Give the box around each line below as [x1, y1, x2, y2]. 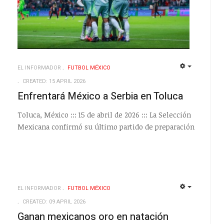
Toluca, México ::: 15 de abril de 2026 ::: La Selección [17, 109, 191, 119]
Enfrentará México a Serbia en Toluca [17, 89, 183, 104]
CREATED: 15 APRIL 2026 [22, 77, 85, 86]
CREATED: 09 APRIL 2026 [22, 197, 85, 206]
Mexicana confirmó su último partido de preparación [17, 121, 194, 131]
